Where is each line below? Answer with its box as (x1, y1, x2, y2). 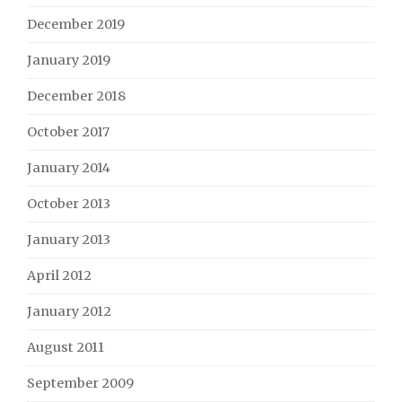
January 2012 (27, 303, 111, 319)
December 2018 (27, 88, 126, 104)
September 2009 (27, 375, 134, 391)
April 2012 (27, 267, 92, 284)
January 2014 (27, 160, 110, 176)
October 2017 (27, 124, 109, 140)
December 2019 (27, 16, 125, 32)
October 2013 (27, 196, 110, 212)
